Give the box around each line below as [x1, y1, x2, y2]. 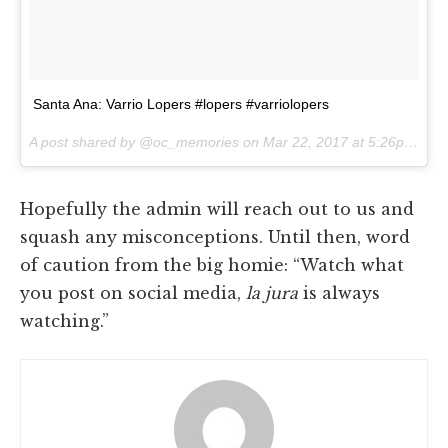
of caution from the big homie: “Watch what [20, 254, 404, 275]
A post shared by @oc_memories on [29, 133, 263, 150]
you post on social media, [20, 282, 241, 303]
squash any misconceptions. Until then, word [20, 226, 410, 247]
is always [298, 282, 380, 303]
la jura [241, 282, 298, 303]
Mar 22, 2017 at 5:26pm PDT [263, 133, 404, 150]
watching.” [20, 310, 109, 331]
